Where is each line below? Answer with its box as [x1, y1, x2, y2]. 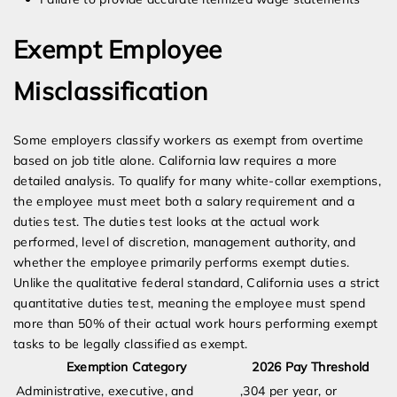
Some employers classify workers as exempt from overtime [13, 132, 364, 149]
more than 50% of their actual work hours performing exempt [13, 315, 378, 332]
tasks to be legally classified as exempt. [13, 336, 248, 353]
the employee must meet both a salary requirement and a [13, 193, 355, 210]
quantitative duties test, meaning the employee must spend [13, 295, 366, 312]
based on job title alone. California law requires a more [13, 152, 338, 169]
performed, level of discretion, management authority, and [13, 234, 356, 251]
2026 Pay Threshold [252, 359, 370, 376]
